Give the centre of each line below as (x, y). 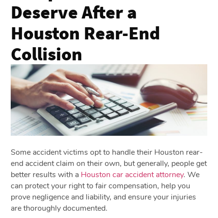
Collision (47, 53)
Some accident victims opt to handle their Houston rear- (107, 152)
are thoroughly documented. (59, 208)
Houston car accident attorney (132, 174)
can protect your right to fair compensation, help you (101, 186)
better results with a (46, 174)
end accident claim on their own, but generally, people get (109, 163)
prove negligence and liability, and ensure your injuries (104, 197)
